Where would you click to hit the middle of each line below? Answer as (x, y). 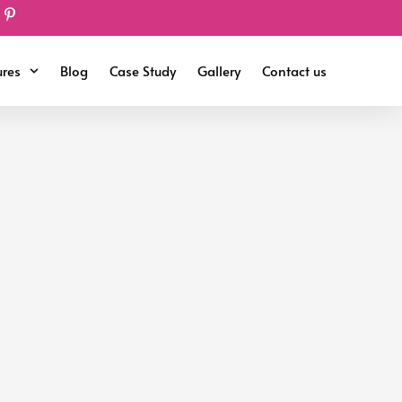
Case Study (143, 70)
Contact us (294, 70)
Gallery (219, 70)
